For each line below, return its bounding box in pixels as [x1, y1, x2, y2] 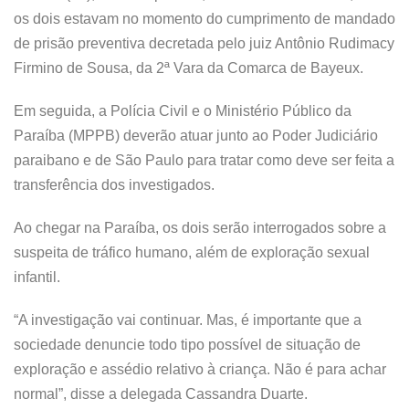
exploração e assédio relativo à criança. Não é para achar [14, 362, 386, 377]
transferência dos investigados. [14, 177, 215, 193]
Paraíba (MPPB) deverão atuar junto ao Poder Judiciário [14, 128, 378, 143]
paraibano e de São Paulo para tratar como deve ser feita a [14, 152, 394, 168]
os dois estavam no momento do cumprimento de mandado [14, 11, 395, 26]
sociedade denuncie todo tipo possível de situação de [14, 337, 361, 352]
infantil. [14, 269, 60, 285]
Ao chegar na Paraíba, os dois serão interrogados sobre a [14, 220, 386, 236]
